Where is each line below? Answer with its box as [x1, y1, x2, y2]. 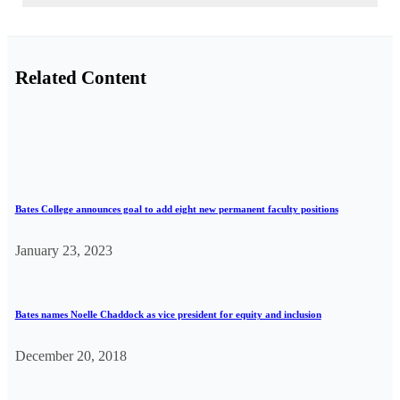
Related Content [14, 66, 146, 87]
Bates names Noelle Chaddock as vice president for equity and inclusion [14, 308, 321, 320]
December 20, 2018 [14, 347, 127, 363]
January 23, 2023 [14, 242, 112, 258]
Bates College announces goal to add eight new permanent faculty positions [14, 203, 338, 214]
